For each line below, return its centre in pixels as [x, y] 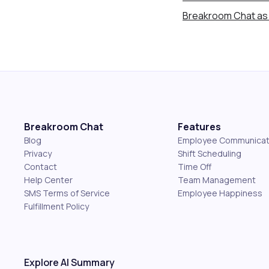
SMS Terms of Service [67, 193]
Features [199, 127]
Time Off [195, 167]
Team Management [217, 180]
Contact [41, 167]
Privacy [38, 153]
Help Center [48, 180]
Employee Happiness [220, 193]
